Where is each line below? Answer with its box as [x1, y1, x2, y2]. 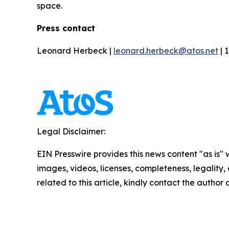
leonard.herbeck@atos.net [113, 45, 218, 56]
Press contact [37, 23, 95, 34]
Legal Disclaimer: [37, 126, 105, 137]
